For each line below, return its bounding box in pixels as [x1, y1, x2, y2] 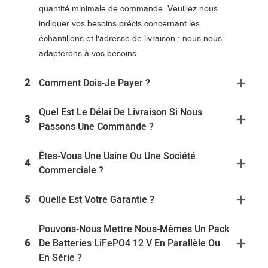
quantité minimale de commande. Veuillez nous [39, 4, 218, 14]
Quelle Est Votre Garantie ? [39, 193, 154, 208]
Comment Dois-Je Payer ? [39, 76, 150, 91]
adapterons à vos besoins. [39, 48, 139, 59]
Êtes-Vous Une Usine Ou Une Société [39, 149, 196, 164]
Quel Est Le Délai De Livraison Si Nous [39, 105, 202, 120]
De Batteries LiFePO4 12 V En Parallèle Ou [39, 236, 220, 251]
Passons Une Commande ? [39, 120, 154, 135]
